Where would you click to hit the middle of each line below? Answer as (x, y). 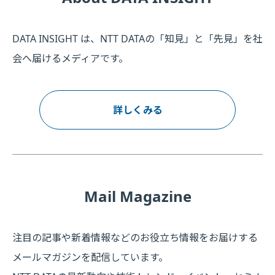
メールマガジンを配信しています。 (90, 257)
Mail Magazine (137, 196)
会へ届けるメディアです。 (70, 58)
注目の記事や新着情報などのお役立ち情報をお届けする (135, 237)
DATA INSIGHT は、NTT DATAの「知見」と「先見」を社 (137, 38)
